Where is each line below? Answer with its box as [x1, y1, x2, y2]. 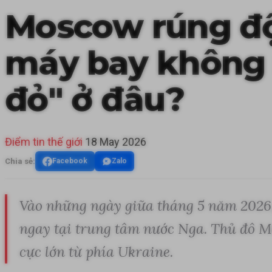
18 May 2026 [85, 135, 146, 149]
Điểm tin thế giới [5, 135, 83, 149]
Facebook [52, 157, 87, 166]
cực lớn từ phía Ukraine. [19, 243, 173, 261]
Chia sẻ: [5, 156, 35, 166]
